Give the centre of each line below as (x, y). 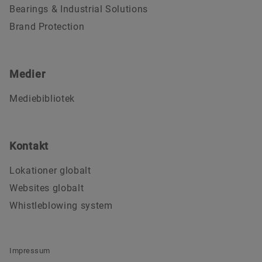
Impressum (30, 250)
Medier (27, 74)
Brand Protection (47, 26)
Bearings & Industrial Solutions (79, 9)
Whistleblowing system (61, 205)
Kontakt (29, 146)
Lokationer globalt (50, 170)
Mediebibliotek (42, 98)
